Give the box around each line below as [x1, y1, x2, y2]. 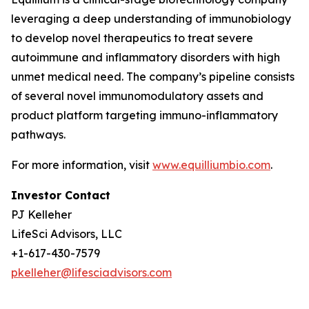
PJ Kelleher [11, 208, 72, 221]
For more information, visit [11, 158, 152, 172]
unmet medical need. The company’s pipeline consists [11, 70, 295, 83]
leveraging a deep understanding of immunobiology [11, 12, 291, 26]
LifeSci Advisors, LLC [11, 227, 122, 241]
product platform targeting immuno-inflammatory [11, 108, 278, 122]
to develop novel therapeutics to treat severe [11, 31, 253, 45]
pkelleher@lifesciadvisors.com [11, 266, 172, 279]
